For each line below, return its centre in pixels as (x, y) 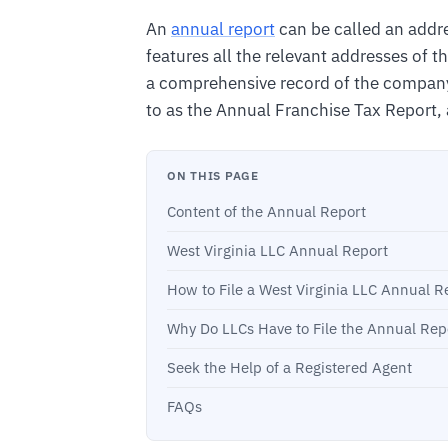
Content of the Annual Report (266, 212)
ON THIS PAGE (213, 175)
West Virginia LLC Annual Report (277, 251)
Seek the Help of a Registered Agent (289, 368)
